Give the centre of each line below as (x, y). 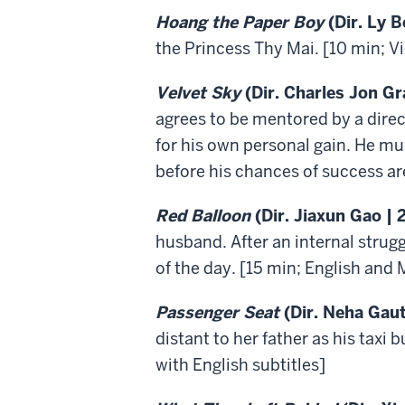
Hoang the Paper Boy (240, 22)
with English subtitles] (240, 364)
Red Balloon (203, 215)
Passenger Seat (217, 312)
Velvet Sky (198, 92)
